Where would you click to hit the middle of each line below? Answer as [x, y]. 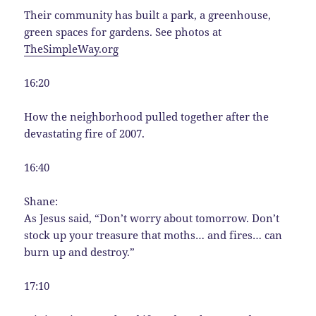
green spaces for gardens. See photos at [123, 31]
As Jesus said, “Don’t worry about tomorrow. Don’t [152, 218]
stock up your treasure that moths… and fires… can [153, 235]
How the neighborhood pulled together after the [147, 116]
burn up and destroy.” [80, 251]
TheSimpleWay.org [72, 48]
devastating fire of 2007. [85, 133]
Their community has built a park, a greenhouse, [148, 14]
